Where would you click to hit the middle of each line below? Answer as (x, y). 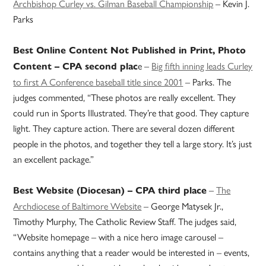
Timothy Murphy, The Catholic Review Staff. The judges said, (125, 221)
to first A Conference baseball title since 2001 (98, 82)
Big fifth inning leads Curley (202, 66)
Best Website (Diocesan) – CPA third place (110, 191)
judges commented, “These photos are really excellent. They (125, 97)
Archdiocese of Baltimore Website (77, 206)
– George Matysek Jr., (183, 206)
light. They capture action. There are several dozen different (124, 128)
